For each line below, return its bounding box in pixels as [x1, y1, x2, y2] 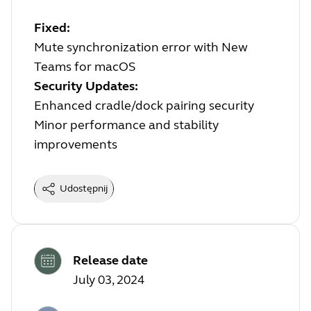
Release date [73, 253, 148, 269]
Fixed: [34, 19, 70, 35]
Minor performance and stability [34, 117, 219, 133]
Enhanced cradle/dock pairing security [34, 97, 254, 113]
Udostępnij [60, 182, 108, 194]
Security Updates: [34, 78, 138, 94]
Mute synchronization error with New [34, 39, 248, 55]
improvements [34, 136, 117, 152]
